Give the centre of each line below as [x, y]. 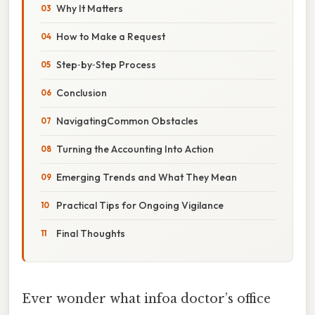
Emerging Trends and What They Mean [147, 177]
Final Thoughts [91, 233]
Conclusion [82, 92]
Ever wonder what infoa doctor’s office [146, 298]
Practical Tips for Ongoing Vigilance [140, 205]
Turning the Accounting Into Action [135, 149]
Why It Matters [90, 8]
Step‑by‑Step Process [106, 64]
